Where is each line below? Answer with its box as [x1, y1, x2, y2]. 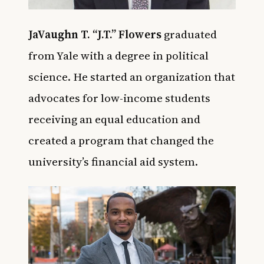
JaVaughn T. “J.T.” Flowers [28, 27, 161, 42]
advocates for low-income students [28, 90, 210, 106]
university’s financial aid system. [28, 154, 198, 170]
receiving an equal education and [28, 111, 200, 127]
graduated [161, 27, 217, 42]
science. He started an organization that [28, 69, 235, 85]
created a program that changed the [28, 133, 214, 148]
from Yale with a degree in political [28, 48, 209, 64]
